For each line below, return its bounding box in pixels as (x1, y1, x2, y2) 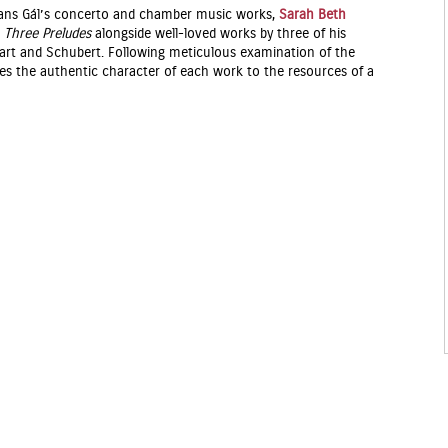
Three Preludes (4, 27, 91, 41)
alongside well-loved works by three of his (91, 27, 346, 41)
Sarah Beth (279, 8, 346, 22)
